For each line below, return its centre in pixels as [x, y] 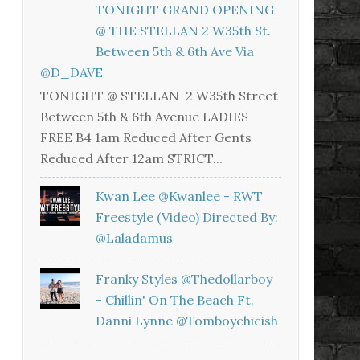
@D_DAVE [72, 73]
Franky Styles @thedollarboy [184, 278]
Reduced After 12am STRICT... [131, 159]
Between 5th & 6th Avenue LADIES [144, 117]
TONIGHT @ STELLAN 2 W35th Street [159, 96]
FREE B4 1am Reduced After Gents [146, 138]
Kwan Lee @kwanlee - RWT [180, 196]
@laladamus [135, 238]
